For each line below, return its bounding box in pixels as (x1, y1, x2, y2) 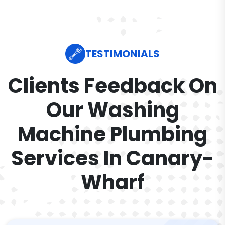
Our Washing (46, 96, 179, 124)
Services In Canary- (11, 144, 214, 172)
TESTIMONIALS (85, 47, 160, 61)
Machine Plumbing (18, 120, 207, 148)
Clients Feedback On (8, 72, 217, 100)
